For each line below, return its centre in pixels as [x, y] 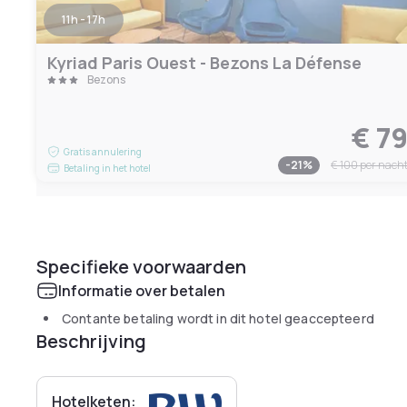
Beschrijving [91, 341]
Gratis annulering [103, 152]
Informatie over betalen [142, 291]
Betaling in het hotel [107, 168]
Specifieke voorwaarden [141, 267]
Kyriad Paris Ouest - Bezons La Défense [204, 63]
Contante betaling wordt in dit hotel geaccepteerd [218, 318]
